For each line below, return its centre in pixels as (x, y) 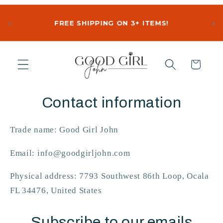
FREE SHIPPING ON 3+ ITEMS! (111, 23)
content (32, 63)
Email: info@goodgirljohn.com (70, 153)
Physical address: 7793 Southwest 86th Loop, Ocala (110, 176)
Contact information (111, 103)
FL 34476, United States (56, 190)
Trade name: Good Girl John (64, 130)
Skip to (31, 53)
